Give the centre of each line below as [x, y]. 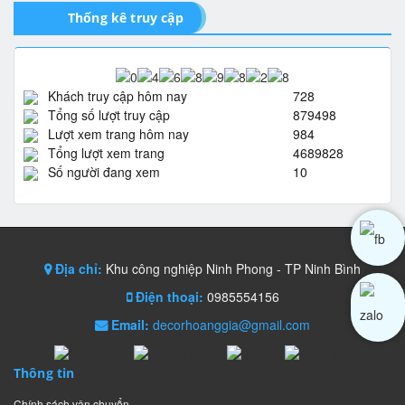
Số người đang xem [104, 172]
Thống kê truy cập [126, 18]
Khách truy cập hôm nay [118, 96]
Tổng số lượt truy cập [109, 115]
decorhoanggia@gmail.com [231, 325]
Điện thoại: [169, 297]
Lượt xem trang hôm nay [118, 134]
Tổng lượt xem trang [106, 153]
